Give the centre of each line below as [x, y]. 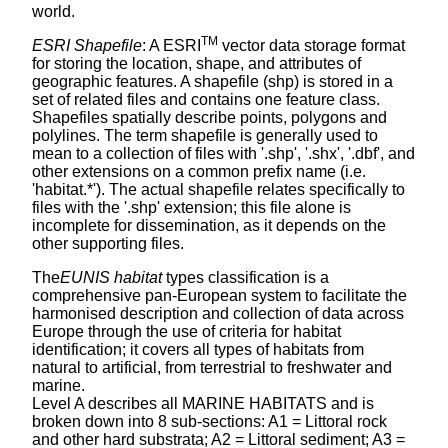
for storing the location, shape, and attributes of [196, 63]
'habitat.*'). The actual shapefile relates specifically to [218, 189]
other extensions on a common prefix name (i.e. [199, 171]
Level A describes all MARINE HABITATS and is [203, 403]
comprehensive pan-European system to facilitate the [219, 295]
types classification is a [245, 277]
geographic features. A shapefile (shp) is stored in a [212, 81]
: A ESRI [171, 45]
